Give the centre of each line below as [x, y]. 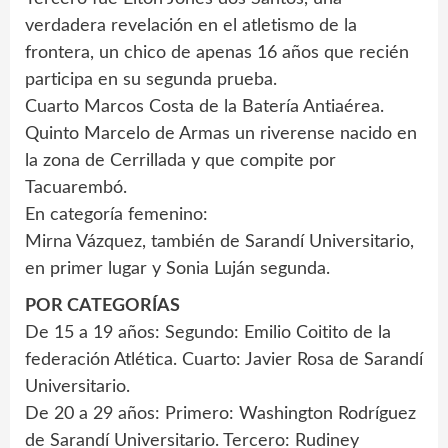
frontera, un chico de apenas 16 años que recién [217, 53]
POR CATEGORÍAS [102, 306]
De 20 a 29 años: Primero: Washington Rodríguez [220, 414]
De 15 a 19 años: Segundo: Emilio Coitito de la [208, 333]
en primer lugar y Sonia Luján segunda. [177, 269]
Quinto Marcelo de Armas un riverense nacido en [221, 134]
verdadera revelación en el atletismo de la [191, 26]
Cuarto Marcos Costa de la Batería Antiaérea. [204, 107]
